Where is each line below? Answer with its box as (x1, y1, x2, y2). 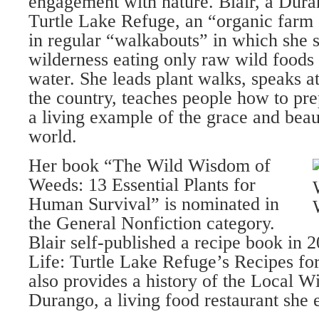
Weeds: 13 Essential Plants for (28, 174, 256, 195)
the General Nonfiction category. (28, 213, 275, 234)
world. (28, 126, 77, 147)
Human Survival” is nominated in (28, 194, 279, 214)
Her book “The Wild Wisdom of (28, 155, 271, 176)
